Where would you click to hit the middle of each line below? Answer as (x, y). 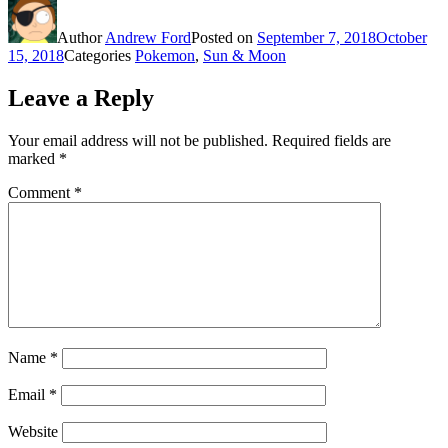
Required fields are (331, 140)
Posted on (224, 37)
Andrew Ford (148, 37)
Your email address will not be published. (138, 140)
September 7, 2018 (316, 37)
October (401, 37)
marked (33, 158)
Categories (99, 55)
